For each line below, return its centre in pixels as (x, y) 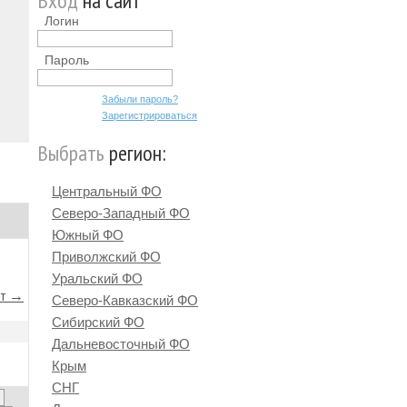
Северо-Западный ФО (121, 213)
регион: (135, 153)
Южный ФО (88, 235)
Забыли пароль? (140, 99)
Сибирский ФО (98, 322)
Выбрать (71, 153)
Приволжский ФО (106, 257)
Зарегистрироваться (149, 115)
